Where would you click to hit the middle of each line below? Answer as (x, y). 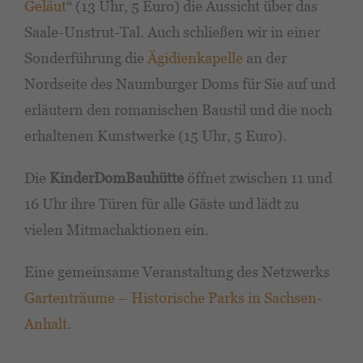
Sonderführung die (86, 58)
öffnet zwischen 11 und (258, 178)
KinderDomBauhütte (117, 178)
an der (265, 58)
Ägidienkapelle (195, 58)
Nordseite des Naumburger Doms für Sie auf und (180, 84)
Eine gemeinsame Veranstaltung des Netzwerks (177, 272)
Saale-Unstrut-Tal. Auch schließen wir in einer (172, 32)
